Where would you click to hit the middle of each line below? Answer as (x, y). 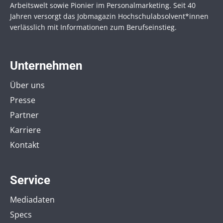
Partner (24, 115)
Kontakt (25, 145)
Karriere (25, 130)
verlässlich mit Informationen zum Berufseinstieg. (93, 27)
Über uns (27, 85)
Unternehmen (46, 65)
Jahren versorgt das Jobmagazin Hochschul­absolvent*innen (109, 16)
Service (30, 180)
